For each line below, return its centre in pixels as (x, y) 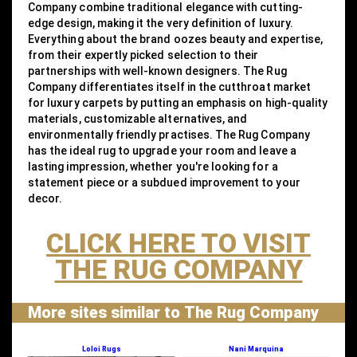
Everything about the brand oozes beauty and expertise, (176, 39)
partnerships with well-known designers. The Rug (157, 71)
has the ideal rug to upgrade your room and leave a (162, 150)
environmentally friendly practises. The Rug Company (169, 134)
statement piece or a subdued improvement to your (164, 182)
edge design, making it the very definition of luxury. (161, 23)
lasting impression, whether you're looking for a (153, 166)
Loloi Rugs (101, 349)
